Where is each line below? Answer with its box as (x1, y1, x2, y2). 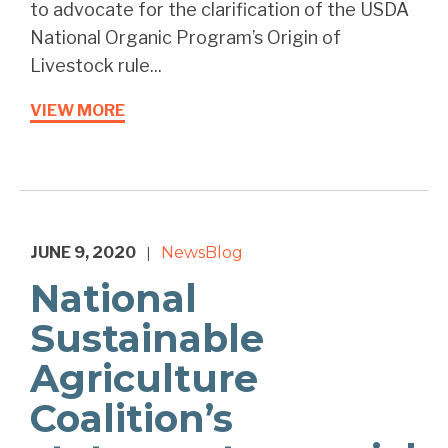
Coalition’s (30, 395, 233, 443)
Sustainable (30, 315, 264, 363)
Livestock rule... (30, 55, 162, 77)
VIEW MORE (30, 101, 125, 121)
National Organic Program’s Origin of (30, 27, 341, 49)
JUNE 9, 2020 (30, 243, 136, 263)
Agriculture (30, 355, 258, 403)
